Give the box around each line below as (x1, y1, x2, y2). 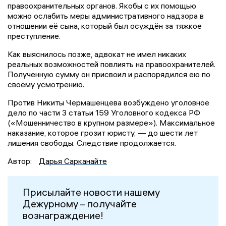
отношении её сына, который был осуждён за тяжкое (8, 21, 202, 31)
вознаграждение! (23, 209, 103, 222)
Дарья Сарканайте (39, 156, 107, 166)
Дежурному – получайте (23, 197, 137, 210)
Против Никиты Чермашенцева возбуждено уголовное (8, 97, 209, 108)
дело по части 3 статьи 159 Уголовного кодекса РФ (8, 107, 200, 118)
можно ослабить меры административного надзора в (8, 11, 204, 21)
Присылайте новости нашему (23, 186, 160, 199)
